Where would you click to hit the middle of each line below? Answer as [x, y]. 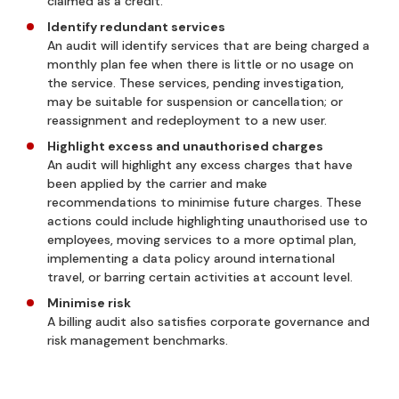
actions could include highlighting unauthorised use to [208, 220]
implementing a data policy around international [191, 258]
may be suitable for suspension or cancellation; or [195, 101]
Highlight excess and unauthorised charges [185, 146]
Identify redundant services [136, 26]
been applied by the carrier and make [157, 183]
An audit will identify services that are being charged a [208, 45]
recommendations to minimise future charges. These [204, 202]
